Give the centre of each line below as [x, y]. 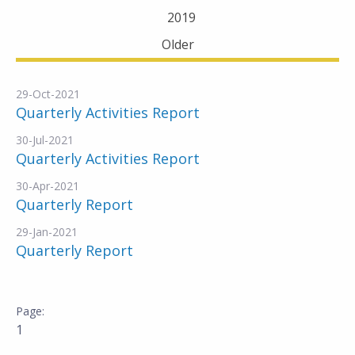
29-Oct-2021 [48, 94]
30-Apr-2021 [48, 186]
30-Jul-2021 [45, 140]
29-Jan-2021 [47, 232]
